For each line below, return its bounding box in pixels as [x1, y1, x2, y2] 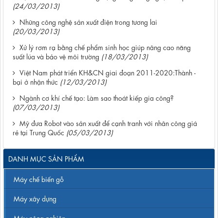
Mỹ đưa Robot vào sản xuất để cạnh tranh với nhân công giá [19, 118, 197, 127]
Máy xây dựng [14, 193, 56, 202]
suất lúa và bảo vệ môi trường [13, 51, 99, 60]
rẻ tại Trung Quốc [13, 127, 64, 136]
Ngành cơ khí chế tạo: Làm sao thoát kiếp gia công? [19, 92, 174, 102]
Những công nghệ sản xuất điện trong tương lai [19, 17, 157, 26]
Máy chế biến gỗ [14, 174, 64, 183]
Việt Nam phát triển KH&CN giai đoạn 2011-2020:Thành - [19, 67, 196, 76]
